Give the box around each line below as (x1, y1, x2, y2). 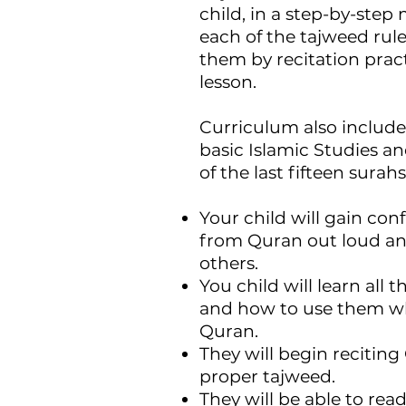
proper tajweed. (199, 366, 335, 387)
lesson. (199, 72, 256, 92)
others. (199, 253, 258, 274)
